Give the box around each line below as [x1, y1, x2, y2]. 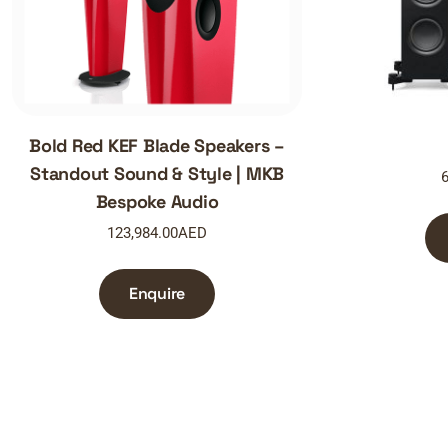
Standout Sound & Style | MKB [30, 162, 285, 186]
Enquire [128, 282, 186, 304]
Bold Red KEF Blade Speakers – [29, 134, 285, 158]
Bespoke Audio [95, 190, 219, 214]
